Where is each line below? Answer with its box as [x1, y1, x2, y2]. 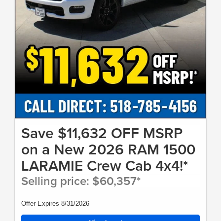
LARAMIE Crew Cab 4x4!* [21, 154, 188, 176]
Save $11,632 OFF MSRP [21, 122, 183, 144]
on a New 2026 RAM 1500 [21, 138, 195, 160]
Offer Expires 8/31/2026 [21, 199, 89, 207]
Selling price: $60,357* [21, 172, 141, 189]
